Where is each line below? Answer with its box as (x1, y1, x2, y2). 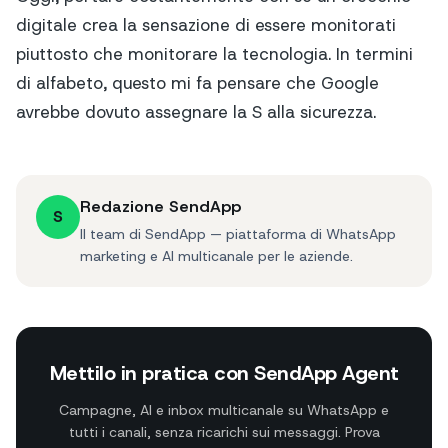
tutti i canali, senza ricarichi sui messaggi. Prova (68, 423, 380, 442)
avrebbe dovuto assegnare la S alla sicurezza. (16, 101, 376, 124)
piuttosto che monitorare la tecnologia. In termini (16, 43, 413, 66)
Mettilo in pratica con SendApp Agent (49, 360, 399, 387)
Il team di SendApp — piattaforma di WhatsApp (80, 225, 396, 244)
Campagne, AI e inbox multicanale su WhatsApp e (59, 401, 389, 420)
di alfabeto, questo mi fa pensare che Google (16, 72, 379, 95)
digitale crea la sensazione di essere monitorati (16, 14, 396, 37)
